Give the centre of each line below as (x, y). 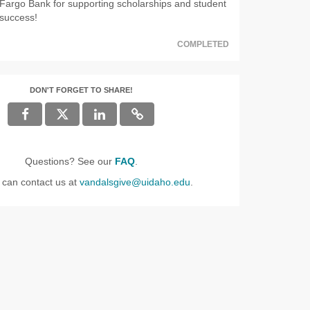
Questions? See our (70, 161)
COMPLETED (203, 44)
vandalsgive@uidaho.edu (135, 182)
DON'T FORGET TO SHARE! (81, 90)
